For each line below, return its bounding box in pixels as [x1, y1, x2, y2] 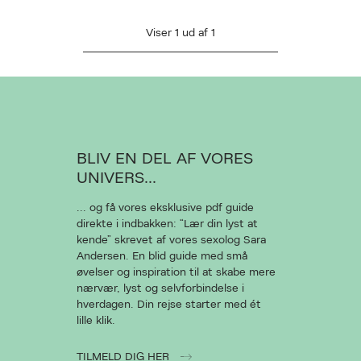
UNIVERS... [76, 170, 156, 186]
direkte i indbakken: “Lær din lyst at [76, 218, 258, 230]
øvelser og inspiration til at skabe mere [76, 267, 276, 278]
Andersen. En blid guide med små [76, 251, 247, 262]
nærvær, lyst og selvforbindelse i [76, 283, 244, 294]
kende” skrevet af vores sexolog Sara [76, 234, 266, 246]
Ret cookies [150, 186, 211, 197]
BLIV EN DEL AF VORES [76, 151, 253, 167]
